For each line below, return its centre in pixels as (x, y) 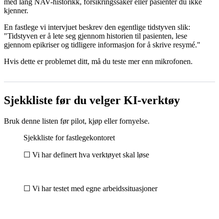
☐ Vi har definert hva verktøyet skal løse (86, 154)
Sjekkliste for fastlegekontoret (69, 137)
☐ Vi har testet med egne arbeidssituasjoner (90, 188)
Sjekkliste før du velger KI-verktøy (92, 100)
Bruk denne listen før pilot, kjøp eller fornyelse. (77, 121)
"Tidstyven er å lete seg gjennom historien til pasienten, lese (96, 36)
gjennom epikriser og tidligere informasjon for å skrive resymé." (102, 44)
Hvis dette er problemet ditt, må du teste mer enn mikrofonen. (98, 61)
